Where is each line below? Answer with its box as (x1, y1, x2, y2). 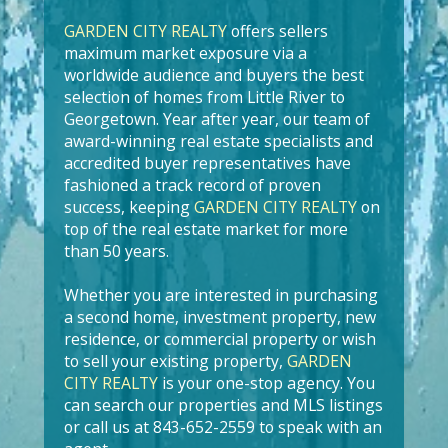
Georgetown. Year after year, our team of (64, 108, 370, 130)
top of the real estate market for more (64, 218, 348, 240)
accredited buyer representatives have (64, 152, 351, 174)
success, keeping (64, 196, 194, 218)
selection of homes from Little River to (64, 86, 345, 108)
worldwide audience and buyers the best (64, 64, 364, 86)
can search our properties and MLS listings (64, 394, 383, 416)
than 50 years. (64, 240, 169, 262)
